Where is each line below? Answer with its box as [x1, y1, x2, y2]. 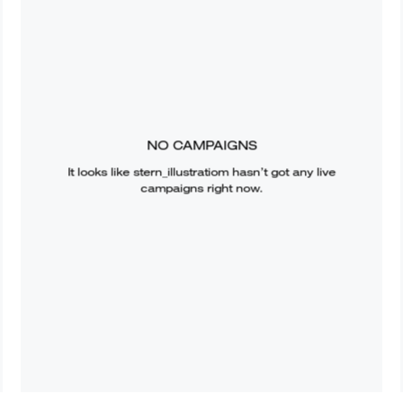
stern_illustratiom [132, 164, 228, 180]
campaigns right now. [139, 180, 263, 196]
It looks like [67, 164, 133, 180]
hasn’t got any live [228, 164, 336, 180]
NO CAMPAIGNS [146, 137, 256, 154]
